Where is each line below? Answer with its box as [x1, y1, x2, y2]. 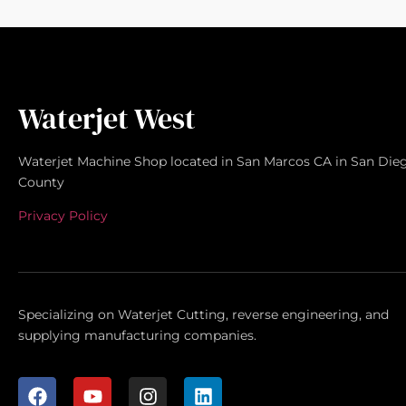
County [18, 174, 64, 190]
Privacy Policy [18, 208, 108, 225]
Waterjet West [18, 99, 196, 139]
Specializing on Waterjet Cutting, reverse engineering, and [18, 305, 389, 323]
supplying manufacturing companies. [18, 326, 256, 343]
